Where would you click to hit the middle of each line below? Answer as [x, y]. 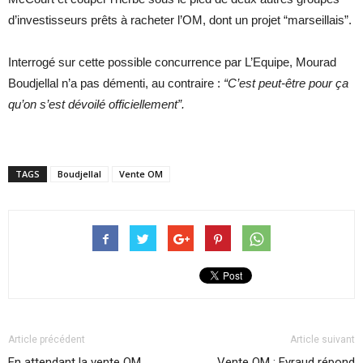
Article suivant [322, 340]
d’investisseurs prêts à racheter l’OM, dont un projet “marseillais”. [180, 20]
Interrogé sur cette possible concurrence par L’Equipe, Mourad [172, 62]
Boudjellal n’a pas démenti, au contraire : [116, 83]
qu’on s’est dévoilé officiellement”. [96, 105]
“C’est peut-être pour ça [286, 83]
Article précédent [47, 340]
